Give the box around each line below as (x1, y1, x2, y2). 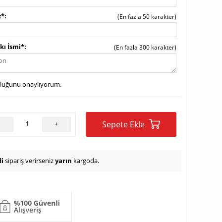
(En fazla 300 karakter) (114, 43, 176, 52)
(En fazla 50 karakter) (117, 12, 176, 21)
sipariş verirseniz (3, 156, 55, 165)
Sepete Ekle (102, 119, 147, 130)
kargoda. (72, 156, 99, 165)
